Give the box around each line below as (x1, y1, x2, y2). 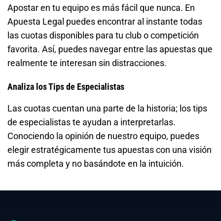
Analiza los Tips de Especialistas (7, 81, 124, 92)
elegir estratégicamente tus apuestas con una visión (7, 145, 212, 155)
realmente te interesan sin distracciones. (7, 58, 167, 69)
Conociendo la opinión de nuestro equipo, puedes (7, 131, 199, 142)
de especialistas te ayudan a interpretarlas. (7, 117, 176, 128)
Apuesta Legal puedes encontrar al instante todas (7, 16, 202, 27)
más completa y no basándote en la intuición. (7, 158, 184, 169)
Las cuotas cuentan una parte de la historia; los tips (7, 103, 207, 114)
